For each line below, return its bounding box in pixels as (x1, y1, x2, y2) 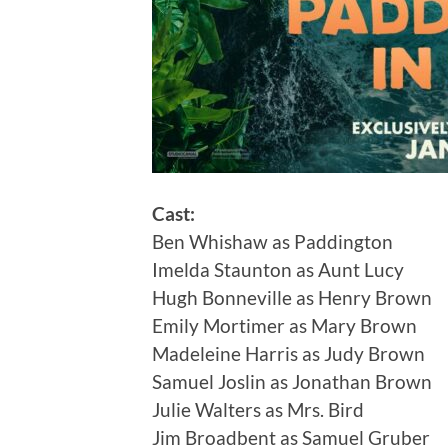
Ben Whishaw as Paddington (152, 230, 393, 254)
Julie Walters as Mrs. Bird (152, 398, 364, 422)
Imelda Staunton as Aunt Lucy (152, 258, 404, 282)
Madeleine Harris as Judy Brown (152, 342, 425, 366)
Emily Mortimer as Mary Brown (152, 314, 417, 338)
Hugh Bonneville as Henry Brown (152, 286, 432, 310)
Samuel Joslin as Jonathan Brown (152, 370, 432, 394)
